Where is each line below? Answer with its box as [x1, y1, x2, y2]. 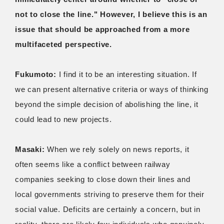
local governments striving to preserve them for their [15, 189, 204, 198]
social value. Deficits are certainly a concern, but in [15, 204, 200, 213]
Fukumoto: [15, 69, 56, 78]
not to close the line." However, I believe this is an [15, 9, 207, 18]
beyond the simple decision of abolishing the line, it [15, 99, 198, 108]
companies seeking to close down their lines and [15, 174, 190, 183]
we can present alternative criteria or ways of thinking [15, 84, 208, 93]
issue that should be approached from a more [15, 24, 190, 33]
